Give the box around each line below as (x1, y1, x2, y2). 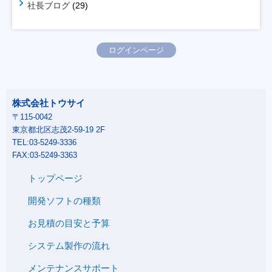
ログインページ (108, 46, 164, 55)
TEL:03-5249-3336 (12, 138, 76, 148)
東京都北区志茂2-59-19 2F (12, 125, 105, 135)
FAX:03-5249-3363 (12, 151, 77, 160)
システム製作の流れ (28, 240, 110, 251)
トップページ (28, 173, 83, 184)
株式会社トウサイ (12, 98, 85, 109)
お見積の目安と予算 (28, 218, 110, 229)
